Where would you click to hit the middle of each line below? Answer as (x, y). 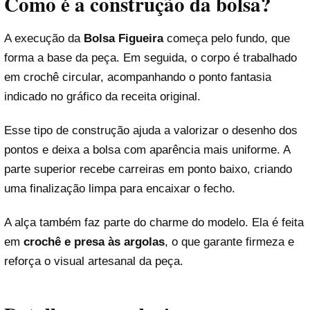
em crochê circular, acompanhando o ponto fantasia (138, 77)
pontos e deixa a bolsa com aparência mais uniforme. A (147, 150)
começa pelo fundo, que (227, 38)
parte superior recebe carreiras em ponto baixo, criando (148, 170)
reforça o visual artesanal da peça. (94, 262)
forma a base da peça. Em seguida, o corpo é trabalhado (151, 57)
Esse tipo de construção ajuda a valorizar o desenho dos (151, 131)
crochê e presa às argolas (94, 242)
